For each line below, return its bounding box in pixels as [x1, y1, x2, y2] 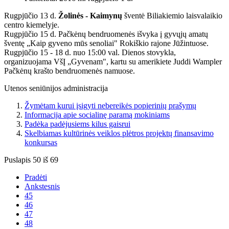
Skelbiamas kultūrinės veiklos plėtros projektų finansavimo [25, 129, 214, 138]
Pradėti [25, 173, 47, 182]
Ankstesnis [25, 182, 60, 191]
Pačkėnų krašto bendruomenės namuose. [4, 66, 135, 76]
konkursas [25, 138, 57, 147]
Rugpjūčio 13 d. [4, 11, 56, 20]
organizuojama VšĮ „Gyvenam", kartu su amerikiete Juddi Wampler [4, 57, 222, 66]
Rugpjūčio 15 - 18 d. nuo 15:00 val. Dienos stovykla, [4, 48, 176, 57]
